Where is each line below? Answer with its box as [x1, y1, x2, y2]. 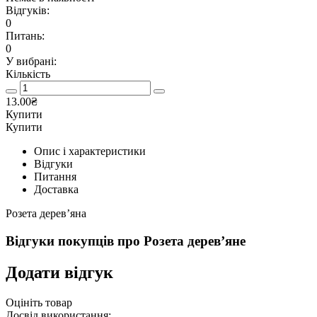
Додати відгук [6, 263, 113, 282]
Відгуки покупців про [6, 233, 144, 248]
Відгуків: [6, 4, 50, 17]
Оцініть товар [6, 296, 72, 309]
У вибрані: [6, 55, 57, 68]
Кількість [6, 68, 50, 81]
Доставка [34, 183, 79, 196]
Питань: [6, 30, 45, 42]
